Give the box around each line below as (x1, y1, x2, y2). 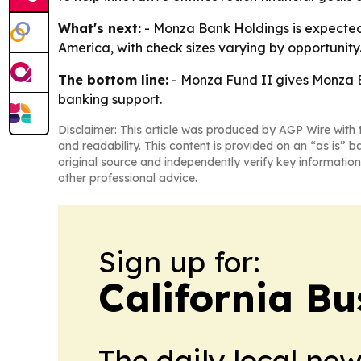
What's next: (58, 20, 141, 37)
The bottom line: (58, 72, 168, 89)
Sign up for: (98, 243, 260, 280)
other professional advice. (58, 171, 197, 186)
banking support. (58, 91, 162, 108)
